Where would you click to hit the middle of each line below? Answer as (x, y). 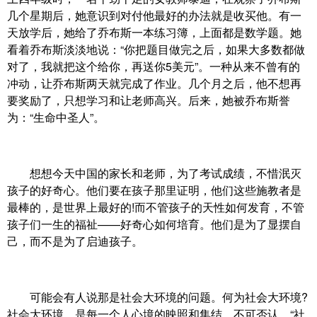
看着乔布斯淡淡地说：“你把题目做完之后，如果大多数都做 (156, 50)
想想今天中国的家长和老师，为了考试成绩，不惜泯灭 (154, 173)
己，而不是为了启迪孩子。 (75, 241)
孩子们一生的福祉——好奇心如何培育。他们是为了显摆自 (154, 224)
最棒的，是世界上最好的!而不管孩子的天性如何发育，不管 (156, 207)
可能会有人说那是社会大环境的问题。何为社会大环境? (157, 297)
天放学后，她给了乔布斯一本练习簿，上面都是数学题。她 (154, 33)
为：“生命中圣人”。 (56, 117)
